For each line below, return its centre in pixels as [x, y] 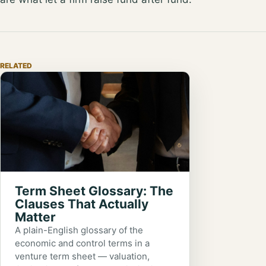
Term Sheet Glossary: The [94, 191]
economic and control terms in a [82, 243]
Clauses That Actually [82, 204]
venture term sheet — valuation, [82, 256]
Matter [35, 217]
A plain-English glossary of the [79, 230]
